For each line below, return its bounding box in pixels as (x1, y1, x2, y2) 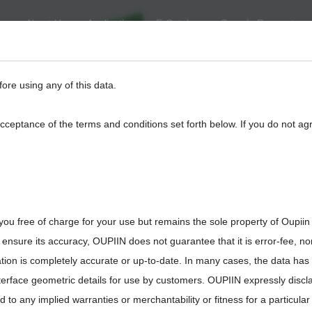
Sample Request (221, 17, 294, 29)
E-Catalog (156, 17, 200, 29)
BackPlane (33, 45, 80, 56)
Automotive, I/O (101, 45, 169, 56)
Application (87, 17, 135, 29)
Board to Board (190, 45, 257, 56)
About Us (26, 17, 66, 29)
